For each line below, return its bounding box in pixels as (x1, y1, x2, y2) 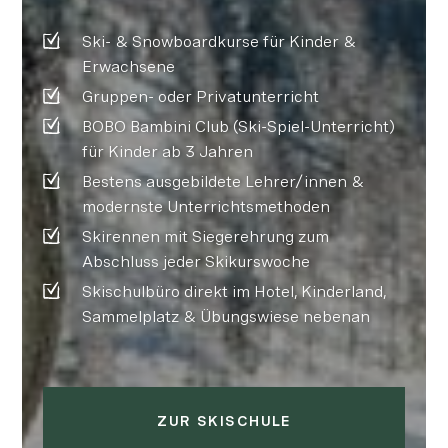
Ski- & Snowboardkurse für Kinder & (81, 32, 356, 52)
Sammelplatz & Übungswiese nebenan (81, 307, 370, 327)
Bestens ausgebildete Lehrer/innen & (81, 172, 364, 192)
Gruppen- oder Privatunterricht (81, 87, 319, 107)
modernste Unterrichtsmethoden (81, 197, 330, 217)
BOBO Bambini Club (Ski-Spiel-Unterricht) (81, 117, 395, 137)
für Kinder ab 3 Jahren (81, 142, 253, 162)
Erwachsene (81, 57, 175, 77)
